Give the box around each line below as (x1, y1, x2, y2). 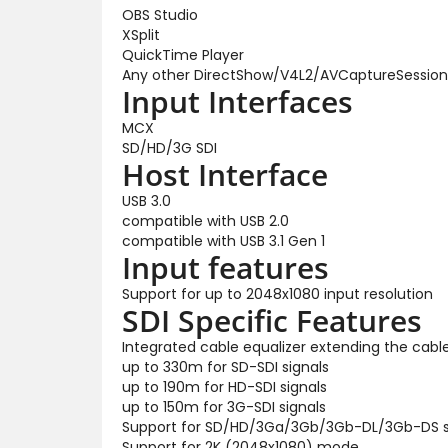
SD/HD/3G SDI (122, 137, 217, 158)
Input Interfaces (122, 80, 353, 122)
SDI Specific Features (122, 299, 422, 341)
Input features (122, 246, 329, 288)
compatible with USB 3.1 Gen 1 (122, 230, 325, 251)
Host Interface (122, 153, 328, 195)
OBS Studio (122, 4, 198, 25)
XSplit (122, 24, 160, 45)
